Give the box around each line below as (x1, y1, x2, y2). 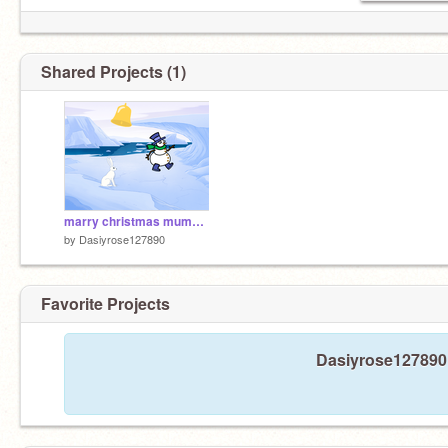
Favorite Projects (41, 291, 170, 315)
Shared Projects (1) (41, 60, 186, 83)
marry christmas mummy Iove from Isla (192, 213, 204, 230)
